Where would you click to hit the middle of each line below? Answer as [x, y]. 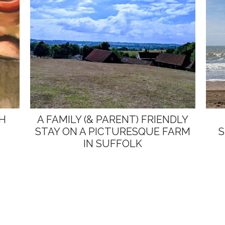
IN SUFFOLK [113, 143]
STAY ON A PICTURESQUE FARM [113, 131]
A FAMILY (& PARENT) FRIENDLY [113, 119]
